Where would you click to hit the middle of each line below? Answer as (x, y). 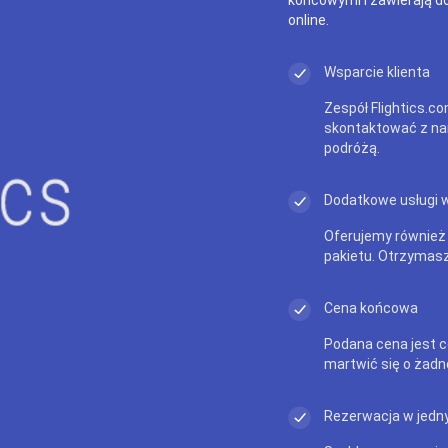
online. (308, 19)
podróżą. (352, 147)
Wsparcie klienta (377, 71)
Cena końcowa (371, 307)
